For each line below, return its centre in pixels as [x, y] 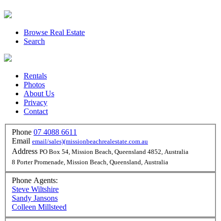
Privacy [36, 103]
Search [34, 41]
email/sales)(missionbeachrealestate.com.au [90, 142]
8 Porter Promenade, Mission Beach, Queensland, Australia [90, 163]
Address [25, 151]
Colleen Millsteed [39, 207]
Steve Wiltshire [35, 189]
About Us [39, 94]
